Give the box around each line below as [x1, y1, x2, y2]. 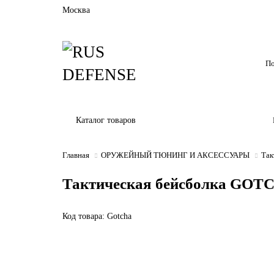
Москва [62, 6, 90, 15]
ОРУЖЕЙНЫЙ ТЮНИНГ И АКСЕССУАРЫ [101, 150, 250, 160]
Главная [62, 150, 89, 160]
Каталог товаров [76, 116, 136, 125]
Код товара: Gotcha [62, 212, 131, 221]
